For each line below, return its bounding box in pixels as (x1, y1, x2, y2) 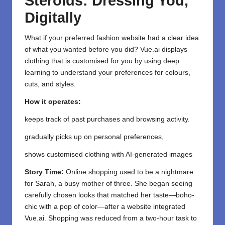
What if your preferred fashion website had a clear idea (25, 34, 199, 42)
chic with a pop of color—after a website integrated (25, 203, 185, 211)
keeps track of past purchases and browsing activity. (25, 116, 190, 124)
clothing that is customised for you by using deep (25, 57, 179, 65)
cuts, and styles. (25, 80, 76, 88)
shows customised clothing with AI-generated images (25, 151, 192, 159)
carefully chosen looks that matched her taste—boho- (25, 191, 194, 199)
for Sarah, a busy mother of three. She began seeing (25, 180, 192, 188)
